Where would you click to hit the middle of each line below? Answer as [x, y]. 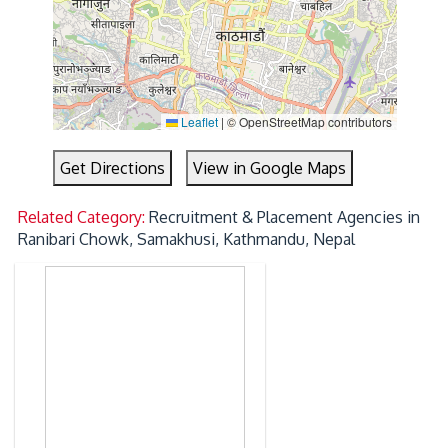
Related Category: [84, 217]
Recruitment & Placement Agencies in [285, 217]
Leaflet [197, 122]
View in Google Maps [270, 168]
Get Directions [113, 168]
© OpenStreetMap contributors [307, 122]
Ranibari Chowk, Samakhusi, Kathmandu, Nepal [187, 239]
